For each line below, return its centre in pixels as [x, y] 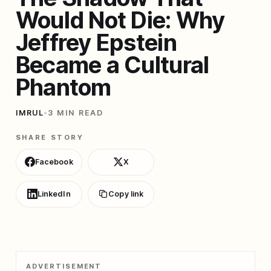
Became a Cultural [112, 64]
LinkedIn [54, 194]
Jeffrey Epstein [96, 42]
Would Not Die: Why [120, 20]
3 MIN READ [76, 113]
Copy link [126, 194]
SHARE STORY [50, 137]
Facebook [54, 162]
